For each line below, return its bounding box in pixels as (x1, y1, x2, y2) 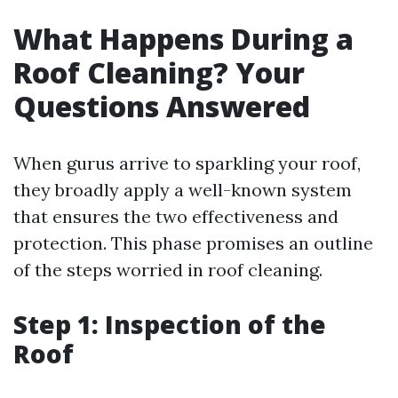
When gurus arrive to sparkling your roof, (13, 152, 361, 174)
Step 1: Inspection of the (13, 307, 326, 341)
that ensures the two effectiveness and (13, 205, 338, 227)
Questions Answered (13, 87, 310, 125)
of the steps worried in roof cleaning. (13, 259, 322, 281)
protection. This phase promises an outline (13, 232, 373, 254)
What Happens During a (13, 20, 354, 58)
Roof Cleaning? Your (13, 53, 305, 92)
